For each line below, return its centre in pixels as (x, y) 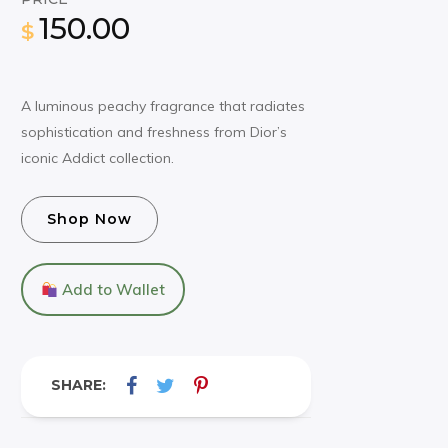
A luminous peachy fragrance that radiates (163, 106)
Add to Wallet (112, 290)
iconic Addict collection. (97, 158)
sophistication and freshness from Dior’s (154, 132)
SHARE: (78, 385)
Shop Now (89, 219)
